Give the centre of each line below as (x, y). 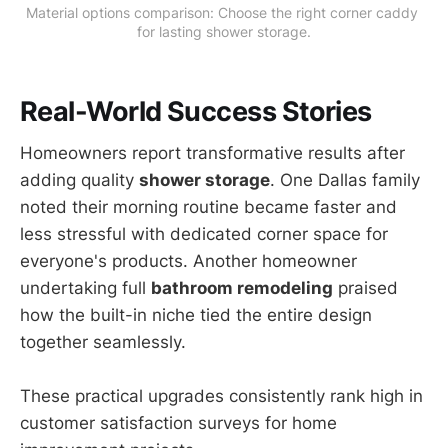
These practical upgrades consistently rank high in (221, 396)
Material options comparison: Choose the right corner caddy (222, 13)
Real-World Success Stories (196, 111)
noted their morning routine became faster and (208, 207)
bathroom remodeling (242, 288)
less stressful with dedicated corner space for (204, 234)
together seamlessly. (103, 342)
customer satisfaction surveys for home (178, 423)
